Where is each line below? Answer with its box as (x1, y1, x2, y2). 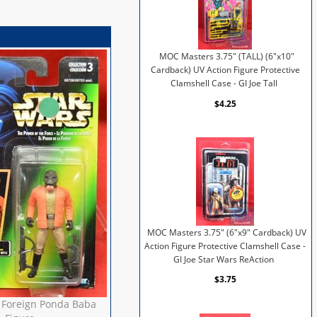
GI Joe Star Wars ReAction (173, 253, 275, 265)
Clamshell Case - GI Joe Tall (170, 77, 277, 88)
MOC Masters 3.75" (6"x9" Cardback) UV (146, 226, 306, 238)
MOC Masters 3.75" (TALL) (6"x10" (158, 50, 294, 62)
